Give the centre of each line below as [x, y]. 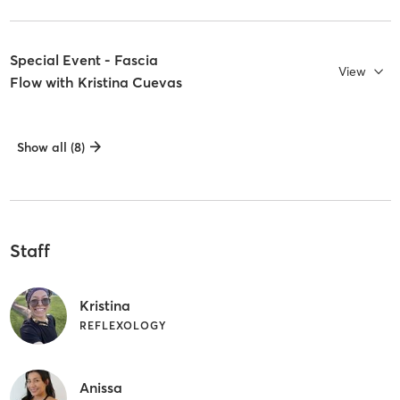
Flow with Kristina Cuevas [96, 83]
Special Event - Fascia [83, 60]
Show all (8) [50, 148]
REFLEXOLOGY [123, 325]
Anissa [100, 387]
